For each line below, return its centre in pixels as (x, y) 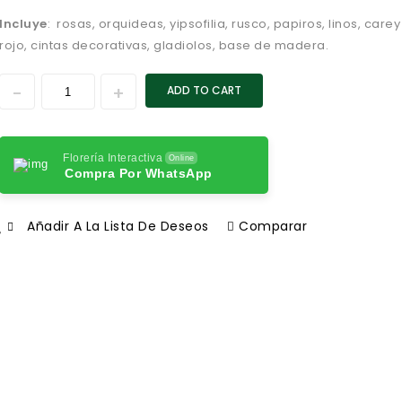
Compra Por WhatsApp (139, 174)
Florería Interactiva (113, 158)
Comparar (273, 227)
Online (181, 158)
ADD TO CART (205, 91)
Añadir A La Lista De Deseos (118, 227)
